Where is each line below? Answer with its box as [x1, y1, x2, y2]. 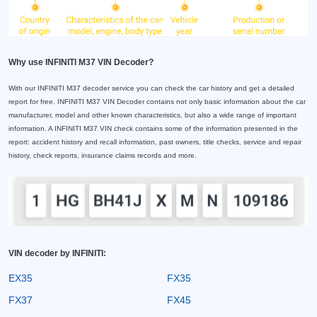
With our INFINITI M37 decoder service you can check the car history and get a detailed [8, 84, 294, 93]
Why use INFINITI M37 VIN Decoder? [8, 57, 154, 68]
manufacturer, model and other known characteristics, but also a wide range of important [8, 111, 296, 120]
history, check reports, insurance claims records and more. [8, 151, 197, 160]
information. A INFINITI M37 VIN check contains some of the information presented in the [8, 125, 298, 133]
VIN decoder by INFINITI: [8, 248, 106, 258]
